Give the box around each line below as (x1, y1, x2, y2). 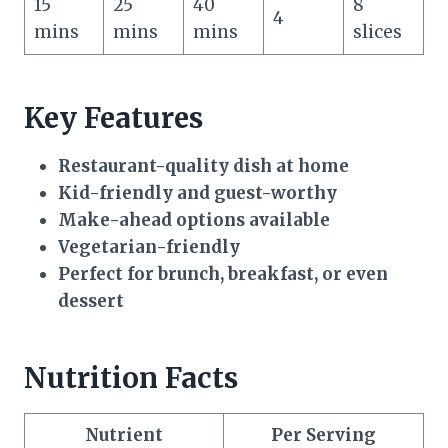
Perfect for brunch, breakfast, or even (58, 263, 388, 286)
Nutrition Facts (24, 360, 238, 397)
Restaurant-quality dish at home (58, 155, 349, 178)
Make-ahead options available (58, 209, 330, 232)
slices (352, 21, 402, 44)
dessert (58, 290, 124, 313)
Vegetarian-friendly (58, 236, 240, 259)
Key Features (24, 100, 203, 137)
